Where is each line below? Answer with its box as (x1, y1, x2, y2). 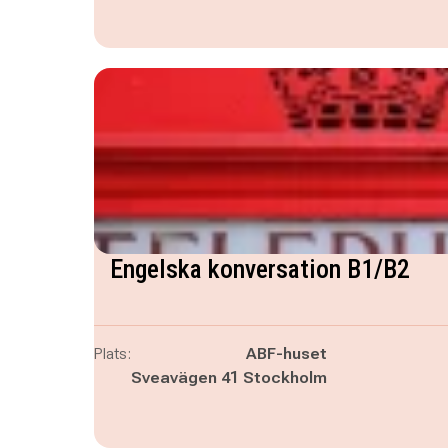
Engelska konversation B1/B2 (109, 254, 410, 284)
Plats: (93, 344, 131, 363)
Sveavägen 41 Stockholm (130, 368, 327, 387)
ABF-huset (245, 344, 327, 363)
